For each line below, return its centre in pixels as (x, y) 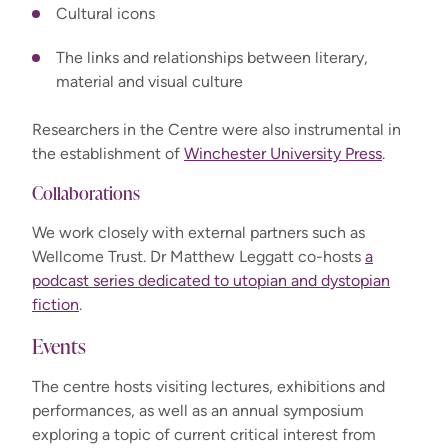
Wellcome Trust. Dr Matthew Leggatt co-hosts (198, 256)
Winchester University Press (283, 153)
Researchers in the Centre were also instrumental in (216, 129)
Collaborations (86, 192)
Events (59, 345)
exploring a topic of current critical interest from (204, 434)
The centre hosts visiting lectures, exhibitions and (208, 386)
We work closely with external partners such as (198, 232)
